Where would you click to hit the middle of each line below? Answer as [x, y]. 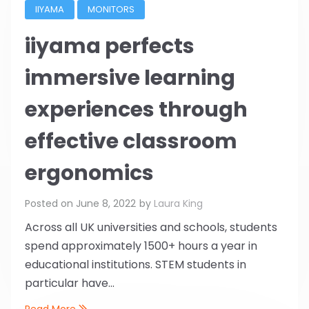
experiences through [136, 110]
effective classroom [131, 142]
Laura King [178, 203]
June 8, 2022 [106, 203]
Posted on [50, 203]
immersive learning [130, 78]
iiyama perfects [110, 47]
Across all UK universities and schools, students [151, 227]
